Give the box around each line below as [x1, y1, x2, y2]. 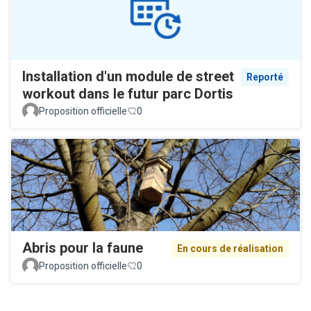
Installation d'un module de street [22, 68, 234, 85]
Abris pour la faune [22, 239, 143, 257]
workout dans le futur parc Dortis [22, 85, 233, 103]
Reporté [246, 72, 283, 83]
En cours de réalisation [177, 243, 283, 255]
